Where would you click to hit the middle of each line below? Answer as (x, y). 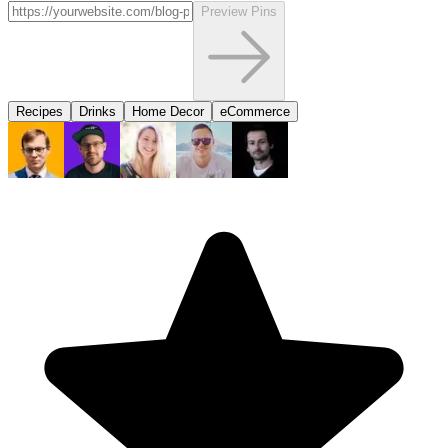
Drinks (97, 111)
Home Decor (168, 111)
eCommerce (255, 111)
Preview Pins (239, 11)
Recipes (39, 111)
